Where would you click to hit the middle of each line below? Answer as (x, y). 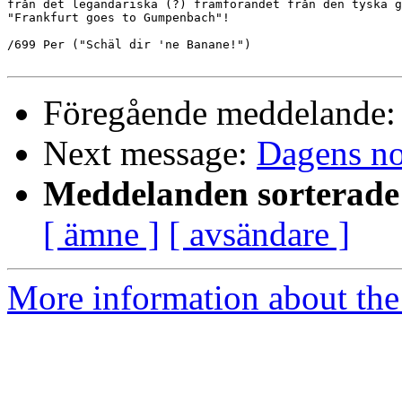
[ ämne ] (101, 234)
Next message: (150, 153)
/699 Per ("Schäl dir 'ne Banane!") (129, 45)
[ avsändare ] (259, 234)
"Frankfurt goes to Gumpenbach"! (118, 18)
